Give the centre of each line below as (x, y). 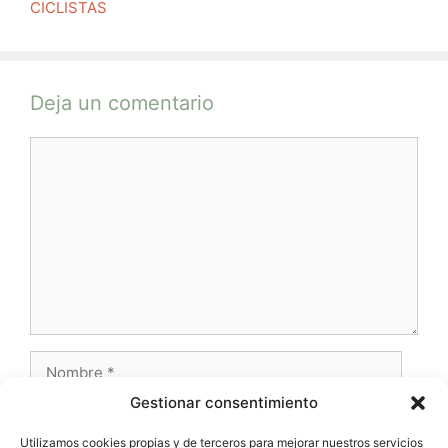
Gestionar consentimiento (224, 402)
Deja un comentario (122, 102)
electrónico (69, 436)
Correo (54, 414)
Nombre (57, 360)
